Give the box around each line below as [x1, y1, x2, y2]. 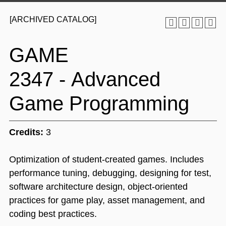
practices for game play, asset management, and [9, 195, 205, 205]
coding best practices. [9, 209, 97, 219]
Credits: [9, 127, 43, 137]
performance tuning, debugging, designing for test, [9, 168, 211, 178]
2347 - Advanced [9, 68, 160, 90]
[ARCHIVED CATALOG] [10, 15, 96, 24]
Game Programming [9, 92, 189, 115]
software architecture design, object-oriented [9, 182, 188, 192]
